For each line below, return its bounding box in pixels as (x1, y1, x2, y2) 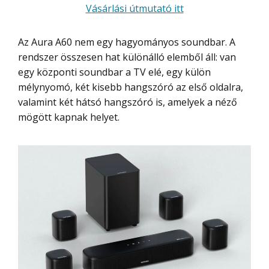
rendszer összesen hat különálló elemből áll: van (18, 50, 236, 64)
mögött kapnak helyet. (18, 110, 119, 124)
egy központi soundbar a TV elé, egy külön (18, 65, 211, 79)
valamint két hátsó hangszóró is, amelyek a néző (18, 95, 237, 109)
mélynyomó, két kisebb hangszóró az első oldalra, (18, 80, 243, 94)
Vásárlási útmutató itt (91, 1, 184, 15)
